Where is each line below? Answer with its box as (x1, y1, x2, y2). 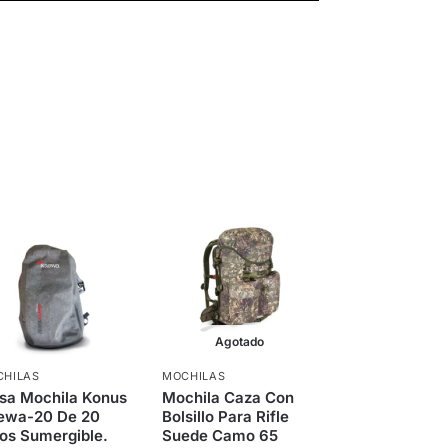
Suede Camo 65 (161, 426, 278, 446)
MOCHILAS (161, 369, 226, 384)
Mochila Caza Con (161, 388, 294, 408)
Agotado (215, 334, 265, 350)
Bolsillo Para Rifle (161, 407, 289, 427)
